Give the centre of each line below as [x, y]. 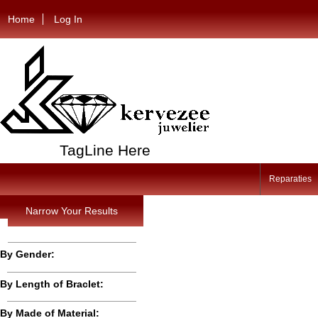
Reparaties [290, 179]
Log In [68, 19]
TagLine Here [105, 150]
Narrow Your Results [71, 210]
